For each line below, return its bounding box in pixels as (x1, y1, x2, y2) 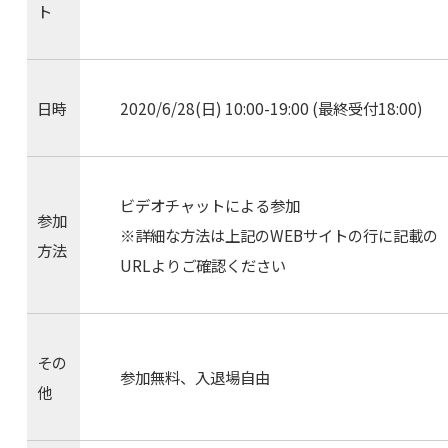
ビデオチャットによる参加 (119, 194, 300, 217)
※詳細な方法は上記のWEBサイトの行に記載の (119, 224, 438, 247)
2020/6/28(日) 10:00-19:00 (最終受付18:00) (119, 97, 423, 120)
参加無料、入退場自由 (119, 366, 270, 389)
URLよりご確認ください (119, 254, 286, 277)
